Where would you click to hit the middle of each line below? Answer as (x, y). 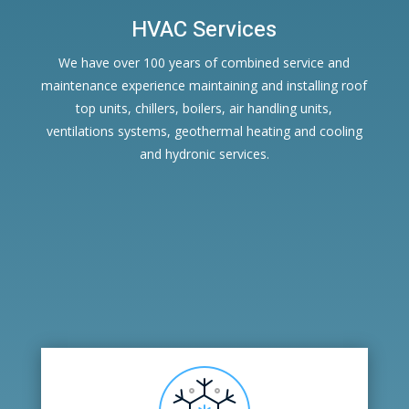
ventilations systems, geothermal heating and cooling (204, 131)
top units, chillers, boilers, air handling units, (204, 109)
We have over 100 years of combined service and (204, 63)
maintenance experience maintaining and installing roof (204, 86)
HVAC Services (204, 30)
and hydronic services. (204, 154)
